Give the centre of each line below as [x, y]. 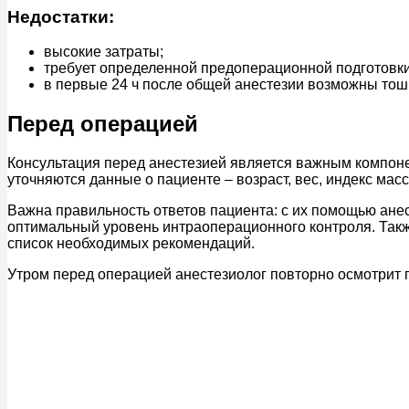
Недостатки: [61, 16]
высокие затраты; [104, 52]
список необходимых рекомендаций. [131, 244]
